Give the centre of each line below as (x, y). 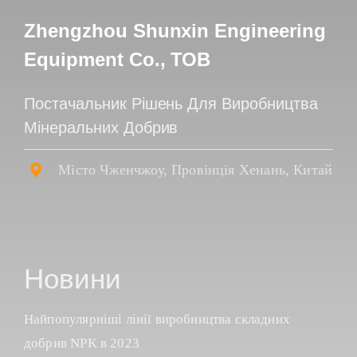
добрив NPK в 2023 (81, 343)
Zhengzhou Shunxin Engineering (175, 30)
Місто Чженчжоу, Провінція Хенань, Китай (196, 169)
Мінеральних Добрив (101, 127)
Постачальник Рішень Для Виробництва (171, 103)
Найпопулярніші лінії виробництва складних (157, 320)
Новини (72, 279)
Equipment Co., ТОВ (117, 59)
